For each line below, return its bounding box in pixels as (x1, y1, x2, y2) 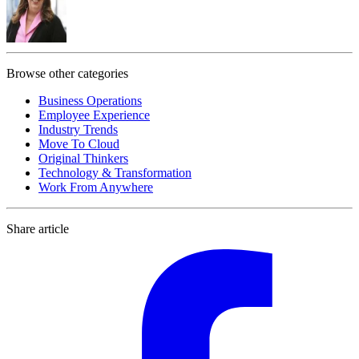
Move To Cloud (38, 136, 119, 151)
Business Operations (38, 93, 142, 107)
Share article (6, 221, 69, 236)
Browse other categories (6, 66, 128, 80)
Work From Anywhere (38, 179, 153, 194)
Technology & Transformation (38, 165, 192, 179)
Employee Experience (38, 107, 150, 122)
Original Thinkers (38, 151, 128, 165)
